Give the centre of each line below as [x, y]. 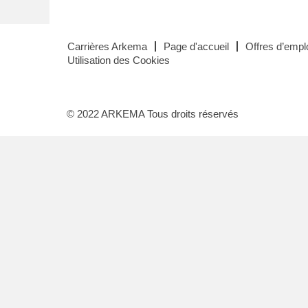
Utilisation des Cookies [119, 60]
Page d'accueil [196, 46]
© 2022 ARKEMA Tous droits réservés [153, 114]
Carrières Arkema [107, 46]
